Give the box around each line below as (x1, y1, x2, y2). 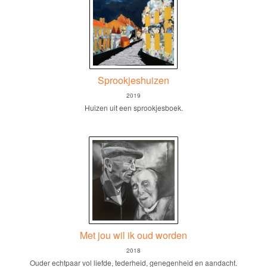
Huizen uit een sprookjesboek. (84, 102, 183, 113)
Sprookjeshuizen (98, 73, 169, 87)
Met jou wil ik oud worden (80, 228, 187, 243)
